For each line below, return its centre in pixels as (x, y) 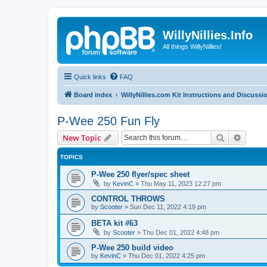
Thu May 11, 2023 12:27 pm (181, 183)
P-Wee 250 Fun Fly (108, 121)
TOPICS (72, 157)
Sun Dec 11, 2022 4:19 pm (168, 207)
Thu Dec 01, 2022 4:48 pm (181, 232)
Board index (93, 94)
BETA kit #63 (114, 223)
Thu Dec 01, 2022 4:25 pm (167, 255)
